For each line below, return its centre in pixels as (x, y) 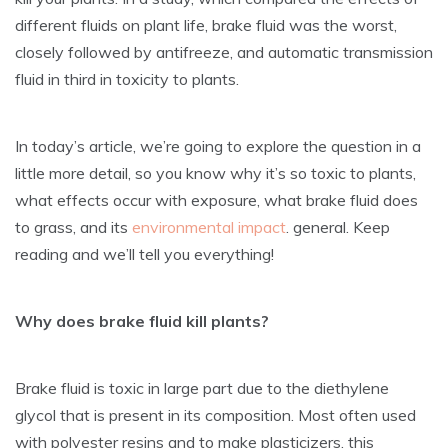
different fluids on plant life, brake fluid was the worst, (206, 24)
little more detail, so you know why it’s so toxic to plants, (215, 172)
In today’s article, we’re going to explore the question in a (218, 145)
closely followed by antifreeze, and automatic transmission (224, 51)
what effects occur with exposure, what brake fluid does (216, 199)
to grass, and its (73, 226)
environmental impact (209, 226)
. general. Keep (338, 226)
